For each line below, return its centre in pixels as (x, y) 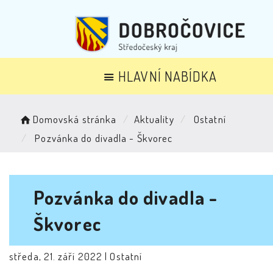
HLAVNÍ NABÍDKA (168, 76)
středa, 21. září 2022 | (60, 257)
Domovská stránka (75, 119)
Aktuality (154, 119)
